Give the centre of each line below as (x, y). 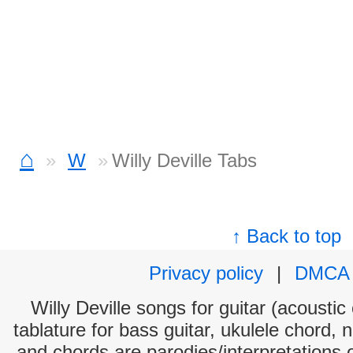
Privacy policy (206, 273)
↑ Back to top (287, 236)
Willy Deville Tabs (184, 160)
